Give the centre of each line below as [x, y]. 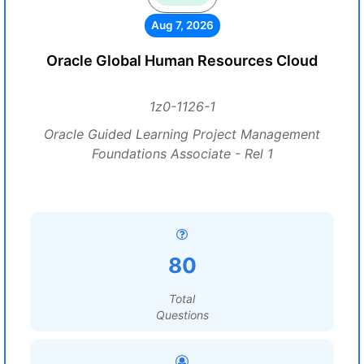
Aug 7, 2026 [182, 25]
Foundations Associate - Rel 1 [182, 154]
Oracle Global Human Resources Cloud [182, 61]
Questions [182, 315]
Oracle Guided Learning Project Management [182, 134]
